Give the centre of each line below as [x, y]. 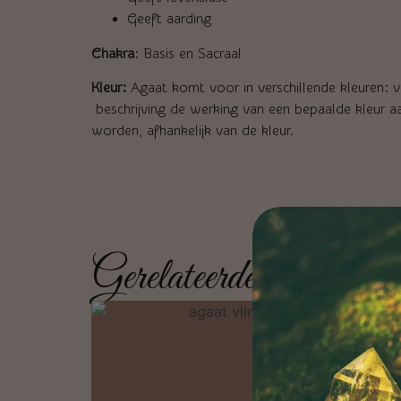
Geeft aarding [169, 18]
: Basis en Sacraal [188, 53]
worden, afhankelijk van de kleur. [192, 131]
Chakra [113, 53]
